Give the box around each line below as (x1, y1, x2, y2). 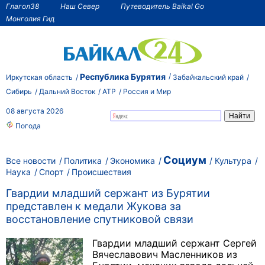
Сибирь (6, 86, 32, 96)
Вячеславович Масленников (92, 248, 227, 261)
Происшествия (72, 166, 131, 177)
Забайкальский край (173, 72, 244, 82)
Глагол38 (6, 1, 39, 11)
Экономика (110, 156, 155, 166)
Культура (215, 156, 251, 166)
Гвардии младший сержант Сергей (92, 237, 257, 250)
